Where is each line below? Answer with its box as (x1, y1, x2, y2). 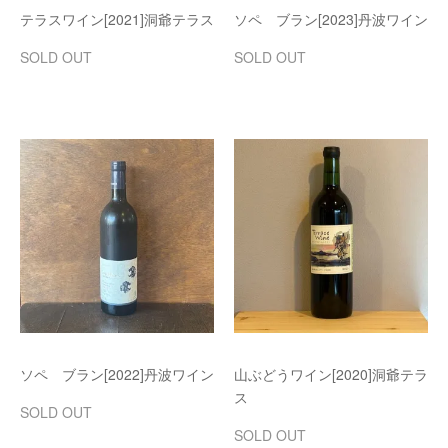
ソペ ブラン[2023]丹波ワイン (234, 9, 428, 29)
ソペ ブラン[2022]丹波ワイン (20, 364, 214, 384)
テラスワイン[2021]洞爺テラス (20, 9, 214, 29)
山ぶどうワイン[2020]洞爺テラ (234, 364, 428, 384)
